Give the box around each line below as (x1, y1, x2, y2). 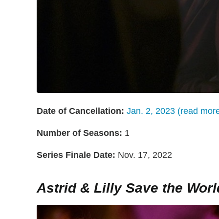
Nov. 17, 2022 (115, 150, 172, 160)
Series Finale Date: (37, 150, 115, 160)
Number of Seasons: (37, 128, 122, 138)
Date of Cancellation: (37, 106, 124, 116)
